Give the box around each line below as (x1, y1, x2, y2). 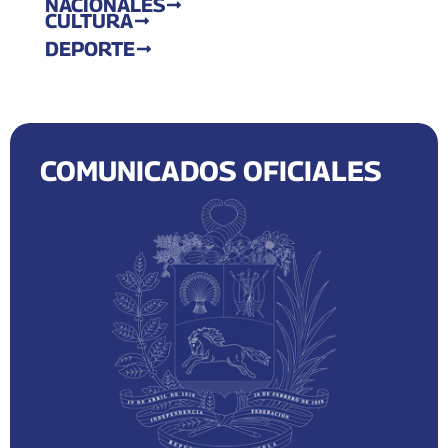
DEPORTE (45, 37, 135, 61)
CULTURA (45, 9, 133, 33)
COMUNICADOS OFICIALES (40, 154, 381, 187)
